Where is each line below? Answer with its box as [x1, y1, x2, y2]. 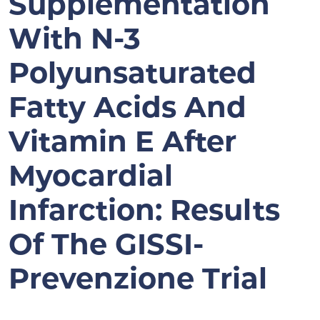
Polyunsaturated [9, 61, 256, 90]
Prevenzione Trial [9, 267, 267, 296]
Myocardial [9, 164, 173, 193]
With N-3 [9, 27, 141, 56]
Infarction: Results [9, 199, 280, 227]
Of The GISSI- [9, 233, 204, 261]
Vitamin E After [9, 130, 236, 159]
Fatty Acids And [9, 96, 246, 124]
